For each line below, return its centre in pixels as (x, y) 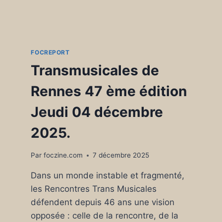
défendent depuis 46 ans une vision (103, 202)
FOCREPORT (50, 53)
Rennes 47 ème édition (109, 91)
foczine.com (63, 155)
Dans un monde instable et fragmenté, (108, 175)
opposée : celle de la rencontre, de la (105, 216)
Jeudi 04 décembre (97, 112)
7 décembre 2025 (121, 155)
